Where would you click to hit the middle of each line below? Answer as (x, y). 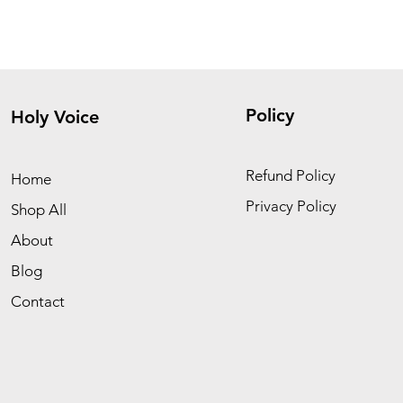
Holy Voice (55, 117)
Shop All (39, 210)
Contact (38, 302)
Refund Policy (291, 176)
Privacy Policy (291, 206)
